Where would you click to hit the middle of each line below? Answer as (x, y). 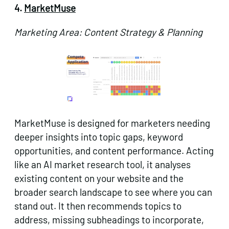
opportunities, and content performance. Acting (114, 150)
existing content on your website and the (99, 178)
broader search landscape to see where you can (113, 192)
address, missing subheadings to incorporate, (109, 219)
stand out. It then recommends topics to (98, 205)
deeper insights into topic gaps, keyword (99, 136)
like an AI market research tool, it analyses (102, 164)
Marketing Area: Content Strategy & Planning (108, 32)
